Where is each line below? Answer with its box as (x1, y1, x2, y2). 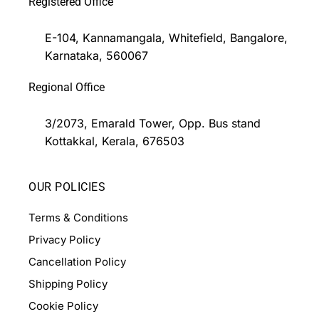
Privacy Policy (28, 233, 100, 247)
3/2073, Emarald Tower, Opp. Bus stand (44, 116, 261, 131)
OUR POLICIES (28, 180, 105, 194)
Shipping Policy (28, 277, 108, 291)
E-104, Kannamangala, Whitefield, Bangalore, (44, 31, 288, 46)
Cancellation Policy (28, 255, 126, 269)
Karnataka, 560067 (44, 48, 148, 63)
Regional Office (28, 80, 105, 95)
